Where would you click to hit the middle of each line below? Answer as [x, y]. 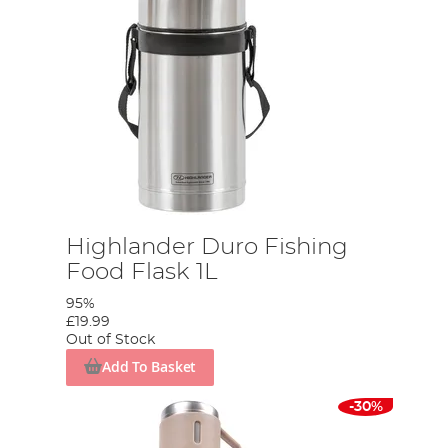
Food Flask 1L [142, 272]
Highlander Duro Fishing [207, 247]
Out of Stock [111, 340]
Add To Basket [149, 367]
